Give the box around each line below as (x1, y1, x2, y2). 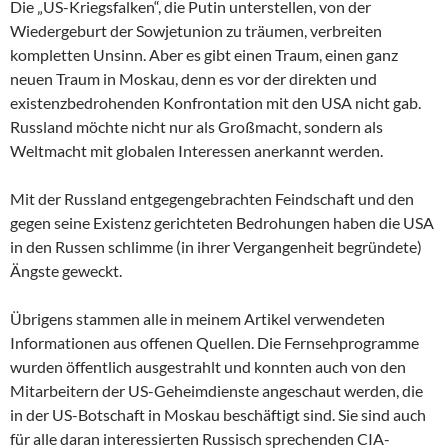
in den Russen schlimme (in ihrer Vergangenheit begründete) (10, 236, 422, 256)
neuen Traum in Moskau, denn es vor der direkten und (10, 68, 377, 88)
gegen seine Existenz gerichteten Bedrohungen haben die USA (10, 212, 434, 232)
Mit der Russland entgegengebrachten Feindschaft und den (10, 188, 414, 208)
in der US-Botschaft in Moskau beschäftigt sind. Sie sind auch (10, 404, 426, 424)
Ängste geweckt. (10, 260, 122, 280)
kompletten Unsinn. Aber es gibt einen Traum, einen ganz (10, 44, 398, 64)
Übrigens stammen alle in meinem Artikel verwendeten (10, 308, 385, 328)
